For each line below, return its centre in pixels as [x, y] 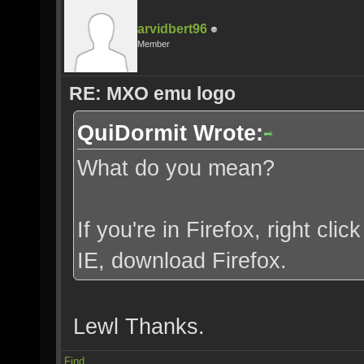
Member [154, 44]
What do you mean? [176, 168]
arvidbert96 [172, 29]
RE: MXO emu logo [152, 93]
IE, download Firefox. [182, 260]
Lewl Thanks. [139, 326]
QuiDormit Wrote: [170, 133]
